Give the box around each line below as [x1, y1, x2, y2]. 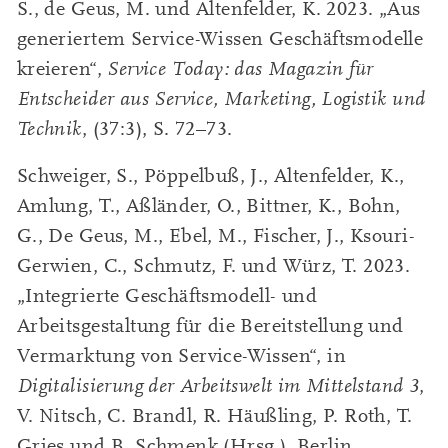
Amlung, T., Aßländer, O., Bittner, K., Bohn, [16, 194, 401, 217]
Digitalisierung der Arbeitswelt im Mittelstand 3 [16, 374, 420, 397]
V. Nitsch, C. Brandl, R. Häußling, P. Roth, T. [16, 404, 413, 427]
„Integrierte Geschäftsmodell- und [16, 284, 318, 307]
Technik [16, 118, 82, 141]
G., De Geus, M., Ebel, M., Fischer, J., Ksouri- [16, 224, 415, 247]
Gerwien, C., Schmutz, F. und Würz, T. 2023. [16, 254, 411, 277]
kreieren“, [16, 58, 108, 81]
